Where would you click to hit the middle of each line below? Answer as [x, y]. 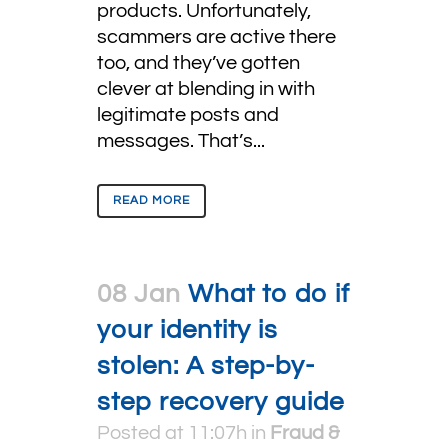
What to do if [269, 294]
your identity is [187, 330]
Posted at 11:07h [172, 433]
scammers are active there [216, 37]
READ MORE [151, 200]
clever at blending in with [206, 89]
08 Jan [139, 294]
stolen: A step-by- [206, 366]
